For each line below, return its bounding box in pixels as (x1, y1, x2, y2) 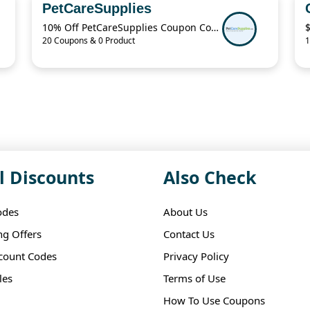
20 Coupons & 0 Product (42, 35, 135, 47)
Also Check (163, 165, 257, 190)
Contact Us (163, 227, 215, 241)
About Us (163, 205, 208, 219)
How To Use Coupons (163, 293, 265, 308)
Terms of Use (163, 271, 226, 286)
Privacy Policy (163, 249, 229, 264)
